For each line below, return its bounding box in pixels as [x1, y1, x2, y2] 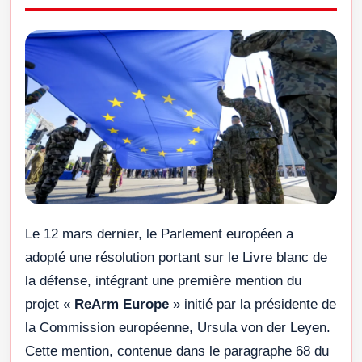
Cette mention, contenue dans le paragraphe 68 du [25, 343, 329, 360]
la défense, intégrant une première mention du [25, 273, 301, 289]
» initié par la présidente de [169, 297, 336, 313]
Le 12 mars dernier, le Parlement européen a [25, 226, 293, 242]
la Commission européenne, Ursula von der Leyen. [25, 320, 330, 336]
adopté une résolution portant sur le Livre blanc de [25, 250, 327, 266]
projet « [25, 297, 74, 313]
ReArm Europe [74, 297, 169, 313]
